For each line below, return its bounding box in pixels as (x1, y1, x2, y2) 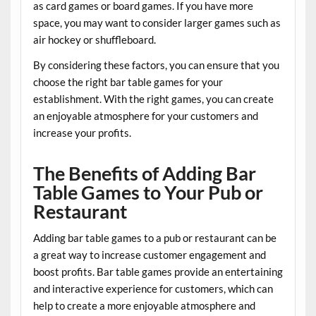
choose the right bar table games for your (32, 75, 223, 88)
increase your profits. (32, 126, 131, 139)
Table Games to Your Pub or (32, 181, 263, 205)
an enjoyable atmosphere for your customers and (32, 109, 258, 122)
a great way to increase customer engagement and (32, 248, 266, 261)
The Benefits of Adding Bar (32, 162, 256, 186)
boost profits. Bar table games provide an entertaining (32, 265, 283, 278)
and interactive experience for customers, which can (32, 281, 273, 295)
